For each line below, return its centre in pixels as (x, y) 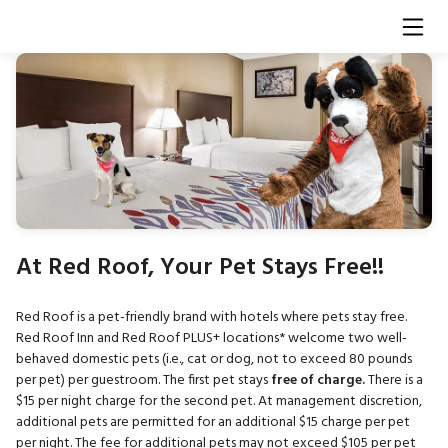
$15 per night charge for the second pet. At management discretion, (219, 402)
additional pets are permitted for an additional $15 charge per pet (213, 423)
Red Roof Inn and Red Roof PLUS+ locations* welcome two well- (211, 339)
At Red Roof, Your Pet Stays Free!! (200, 268)
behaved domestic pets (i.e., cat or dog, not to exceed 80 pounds (214, 360)
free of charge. (318, 381)
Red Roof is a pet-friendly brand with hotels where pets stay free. (211, 318)
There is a (394, 381)
